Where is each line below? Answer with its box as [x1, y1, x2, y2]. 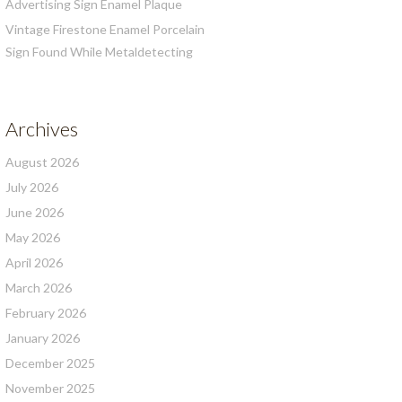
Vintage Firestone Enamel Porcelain [5, 22, 205, 37]
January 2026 [5, 330, 80, 345]
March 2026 [5, 280, 72, 295]
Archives [5, 117, 78, 141]
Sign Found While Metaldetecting [5, 44, 193, 59]
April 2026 [5, 255, 63, 270]
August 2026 [5, 154, 79, 170]
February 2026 [5, 305, 86, 320]
